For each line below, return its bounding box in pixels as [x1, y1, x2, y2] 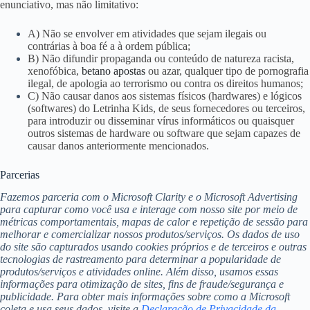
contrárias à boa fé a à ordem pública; [28, 39, 190, 52]
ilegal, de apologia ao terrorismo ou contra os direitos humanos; [28, 77, 303, 89]
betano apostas [82, 64, 145, 77]
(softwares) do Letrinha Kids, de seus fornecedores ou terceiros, [28, 102, 305, 114]
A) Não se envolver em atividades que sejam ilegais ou [28, 27, 266, 39]
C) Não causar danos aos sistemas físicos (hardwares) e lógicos [28, 89, 302, 102]
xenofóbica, [28, 64, 82, 77]
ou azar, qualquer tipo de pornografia [145, 64, 309, 77]
